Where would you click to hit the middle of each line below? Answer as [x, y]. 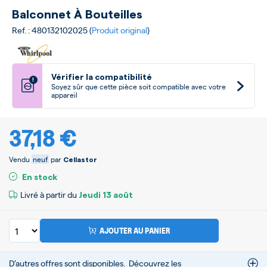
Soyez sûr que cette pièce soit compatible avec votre [139, 87]
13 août [117, 196]
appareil [64, 95]
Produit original [119, 30]
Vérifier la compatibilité [102, 78]
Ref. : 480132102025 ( [52, 30]
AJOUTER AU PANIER [135, 231]
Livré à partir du [49, 195]
